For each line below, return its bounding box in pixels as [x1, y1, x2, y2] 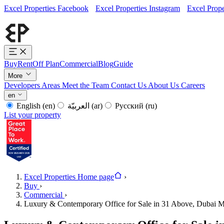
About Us [148, 81, 181, 89]
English [14, 101, 42, 110]
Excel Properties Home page [24, 172, 114, 181]
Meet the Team [62, 81, 111, 89]
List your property [4, 110, 61, 119]
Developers [4, 81, 41, 89]
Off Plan [32, 59, 59, 68]
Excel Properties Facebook [4, 4, 88, 12]
